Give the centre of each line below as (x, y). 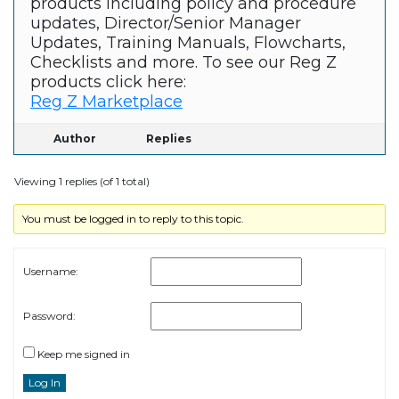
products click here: (108, 82)
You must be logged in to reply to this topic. (134, 219)
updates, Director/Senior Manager (166, 24)
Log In (45, 383)
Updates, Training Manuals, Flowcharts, (188, 43)
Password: (49, 316)
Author (75, 139)
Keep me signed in (84, 354)
